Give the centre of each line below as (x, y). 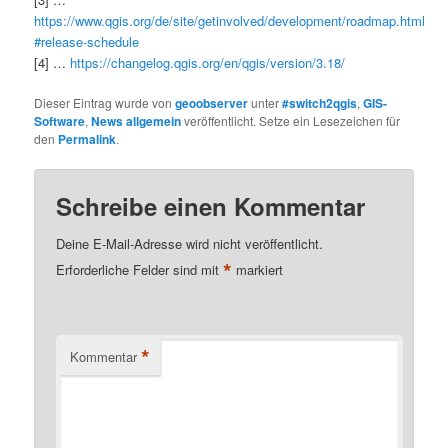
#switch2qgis (320, 103)
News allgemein (136, 121)
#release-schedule (87, 41)
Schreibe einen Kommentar (211, 206)
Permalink (87, 139)
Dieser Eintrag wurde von (105, 103)
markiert (258, 270)
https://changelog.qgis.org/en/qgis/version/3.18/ (208, 62)
